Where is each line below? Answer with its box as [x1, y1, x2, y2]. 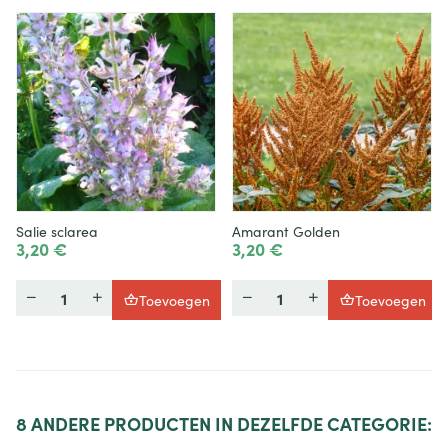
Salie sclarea [16, 222, 98, 242]
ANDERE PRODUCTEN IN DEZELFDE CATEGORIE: [31, 411, 432, 437]
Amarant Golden [232, 222, 340, 242]
